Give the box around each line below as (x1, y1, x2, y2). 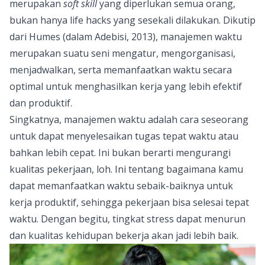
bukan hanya (9, 13, 70, 27)
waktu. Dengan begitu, (9, 212, 112, 225)
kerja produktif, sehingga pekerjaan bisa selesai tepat (9, 195, 249, 209)
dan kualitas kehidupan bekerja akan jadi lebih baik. (9, 228, 241, 242)
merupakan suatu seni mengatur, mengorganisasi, (9, 46, 235, 60)
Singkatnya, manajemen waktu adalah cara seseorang (9, 112, 248, 126)
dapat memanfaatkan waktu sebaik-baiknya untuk (9, 179, 233, 192)
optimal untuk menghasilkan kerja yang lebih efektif (9, 79, 242, 93)
